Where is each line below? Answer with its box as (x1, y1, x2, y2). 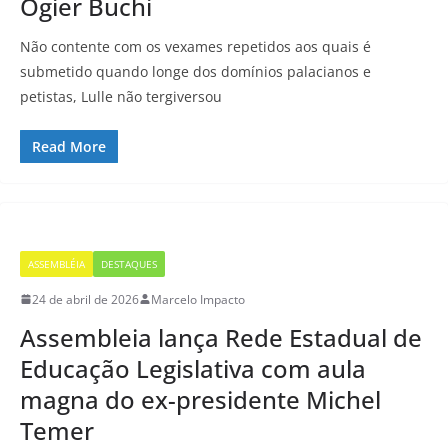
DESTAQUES (101, 256, 157, 271)
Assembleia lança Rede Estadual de (20, 320, 422, 354)
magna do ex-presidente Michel (20, 382, 381, 416)
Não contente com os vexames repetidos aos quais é (20, 36, 371, 56)
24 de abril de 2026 (32, 290, 139, 308)
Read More (32, 136, 106, 156)
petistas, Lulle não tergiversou (20, 86, 222, 106)
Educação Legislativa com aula (20, 351, 366, 385)
